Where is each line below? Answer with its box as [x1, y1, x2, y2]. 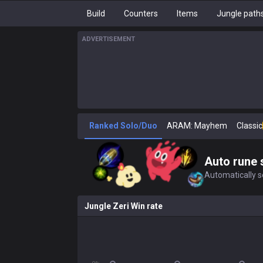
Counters [124, 9, 158, 18]
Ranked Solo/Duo [89, 121, 157, 130]
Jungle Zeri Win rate [85, 201, 163, 211]
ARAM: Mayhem [167, 121, 227, 130]
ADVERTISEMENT [82, 35, 135, 43]
